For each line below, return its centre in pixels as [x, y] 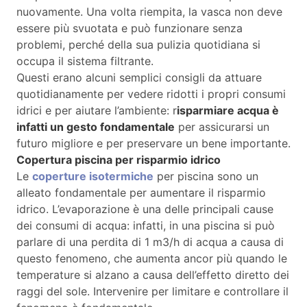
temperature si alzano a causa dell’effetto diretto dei [153, 275]
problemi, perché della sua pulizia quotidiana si [138, 45]
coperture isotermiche [93, 176]
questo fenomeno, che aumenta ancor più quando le [152, 259]
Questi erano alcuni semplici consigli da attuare [139, 78]
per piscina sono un [206, 176]
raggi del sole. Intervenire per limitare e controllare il [152, 292]
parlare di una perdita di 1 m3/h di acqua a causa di [150, 242]
